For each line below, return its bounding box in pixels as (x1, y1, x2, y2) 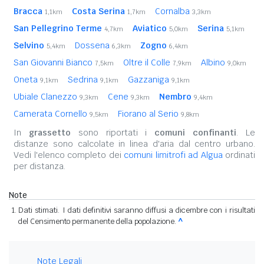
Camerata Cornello (14, 108, 90, 120)
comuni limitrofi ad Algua (124, 150, 223, 161)
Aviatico (133, 23, 167, 34)
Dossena (75, 40, 112, 51)
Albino (201, 57, 227, 68)
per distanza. (14, 161, 65, 172)
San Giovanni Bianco (14, 57, 95, 68)
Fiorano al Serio (118, 108, 181, 120)
